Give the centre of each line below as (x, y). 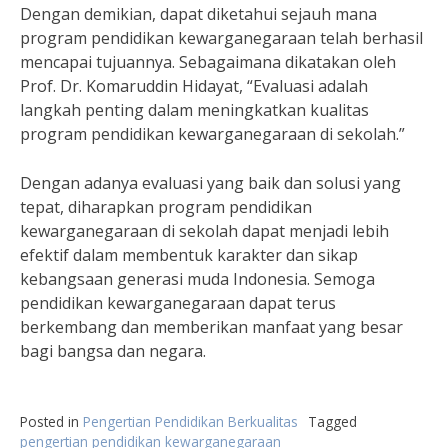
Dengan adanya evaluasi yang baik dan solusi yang (210, 183)
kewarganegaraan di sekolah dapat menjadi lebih (204, 231)
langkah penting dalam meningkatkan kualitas (194, 110)
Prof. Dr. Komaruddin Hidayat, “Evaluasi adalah (194, 86)
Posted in (51, 421)
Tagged (332, 421)
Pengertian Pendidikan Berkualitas (190, 421)
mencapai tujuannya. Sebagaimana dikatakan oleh (208, 62)
